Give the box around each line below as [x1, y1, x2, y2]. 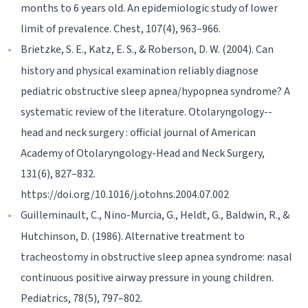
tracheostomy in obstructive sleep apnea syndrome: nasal [21, 249, 292, 265]
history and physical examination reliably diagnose [21, 63, 258, 78]
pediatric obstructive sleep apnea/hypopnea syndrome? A [21, 83, 290, 99]
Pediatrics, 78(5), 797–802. [21, 290, 142, 306]
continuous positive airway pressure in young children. [21, 269, 274, 285]
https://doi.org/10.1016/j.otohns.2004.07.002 [21, 186, 229, 202]
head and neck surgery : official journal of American [21, 124, 256, 140]
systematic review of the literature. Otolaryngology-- [21, 104, 272, 120]
